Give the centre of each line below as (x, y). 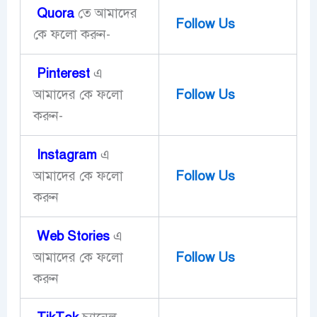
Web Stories (73, 236)
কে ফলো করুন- (71, 34)
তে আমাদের (107, 13)
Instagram (65, 154)
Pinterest (61, 73)
